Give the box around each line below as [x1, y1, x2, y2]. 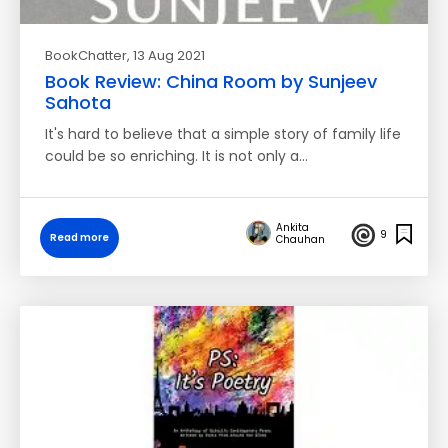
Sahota [45, 90, 111, 115]
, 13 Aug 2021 [127, 46, 205, 65]
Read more [50, 230, 109, 245]
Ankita [276, 219, 309, 235]
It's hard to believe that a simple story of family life [45, 124, 401, 144]
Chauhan [276, 231, 325, 247]
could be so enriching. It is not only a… [45, 146, 308, 166]
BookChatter [45, 46, 127, 65]
